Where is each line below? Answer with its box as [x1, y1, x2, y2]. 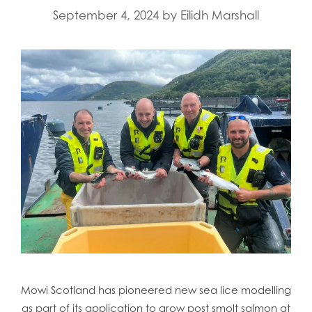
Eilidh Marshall [180, 8, 259, 23]
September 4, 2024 [53, 8, 159, 23]
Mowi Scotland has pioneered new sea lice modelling [21, 283, 291, 297]
